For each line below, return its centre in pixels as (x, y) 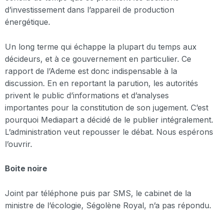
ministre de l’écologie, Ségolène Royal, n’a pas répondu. (108, 205)
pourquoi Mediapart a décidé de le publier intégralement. (109, 119)
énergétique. (27, 22)
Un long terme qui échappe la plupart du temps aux (101, 46)
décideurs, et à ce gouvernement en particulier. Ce (98, 59)
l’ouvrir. (18, 144)
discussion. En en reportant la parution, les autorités (101, 83)
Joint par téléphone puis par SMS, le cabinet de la (98, 193)
